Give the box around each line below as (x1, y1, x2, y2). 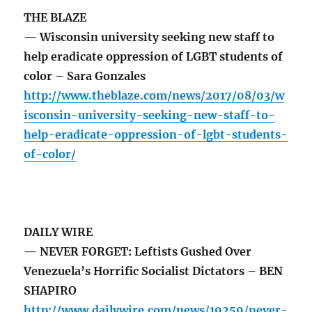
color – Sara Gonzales (24, 69, 146, 84)
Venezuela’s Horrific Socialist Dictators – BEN (24, 264, 283, 279)
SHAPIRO (24, 283, 77, 298)
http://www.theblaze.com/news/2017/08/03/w (24, 88, 285, 103)
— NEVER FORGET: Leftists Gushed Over (24, 244, 252, 259)
